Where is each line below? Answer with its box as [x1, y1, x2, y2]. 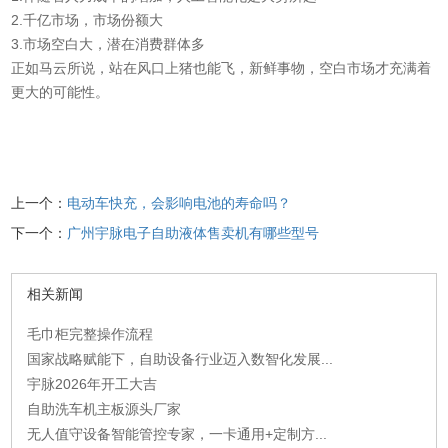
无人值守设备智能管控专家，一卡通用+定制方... [27, 426, 328, 442]
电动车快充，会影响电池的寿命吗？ [67, 195, 292, 211]
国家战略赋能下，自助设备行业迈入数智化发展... [27, 351, 334, 367]
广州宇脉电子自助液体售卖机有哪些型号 [67, 225, 320, 241]
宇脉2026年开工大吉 [27, 376, 158, 392]
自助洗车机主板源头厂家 [27, 401, 182, 417]
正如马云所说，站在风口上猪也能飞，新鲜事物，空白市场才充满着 [11, 60, 432, 76]
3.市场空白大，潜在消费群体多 [11, 36, 206, 52]
